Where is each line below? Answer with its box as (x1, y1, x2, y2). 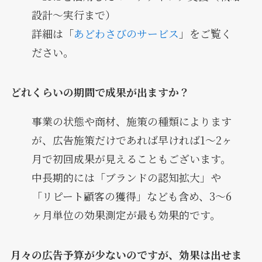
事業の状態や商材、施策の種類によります (31, 113, 232, 129)
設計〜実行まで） (31, 7, 116, 23)
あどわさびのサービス (73, 26, 179, 42)
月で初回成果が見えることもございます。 (31, 151, 231, 167)
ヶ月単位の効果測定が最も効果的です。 (31, 207, 220, 223)
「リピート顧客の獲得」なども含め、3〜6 (31, 188, 232, 204)
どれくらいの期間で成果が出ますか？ (10, 84, 189, 100)
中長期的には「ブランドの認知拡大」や (31, 170, 221, 185)
